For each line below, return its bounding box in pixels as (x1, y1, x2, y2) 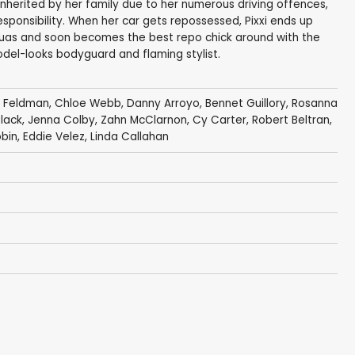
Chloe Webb (54, 96, 121, 112)
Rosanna (291, 96, 338, 112)
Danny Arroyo (126, 96, 200, 112)
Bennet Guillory (204, 96, 286, 112)
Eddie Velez (22, 129, 85, 145)
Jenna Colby (27, 113, 95, 128)
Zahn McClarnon (100, 113, 187, 128)
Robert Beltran (251, 113, 330, 128)
